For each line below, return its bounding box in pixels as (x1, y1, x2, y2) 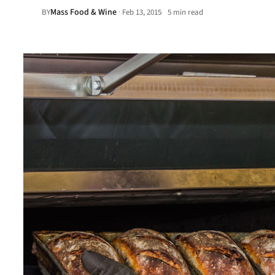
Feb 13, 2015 (122, 7, 161, 18)
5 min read (166, 7, 203, 18)
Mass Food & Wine (50, 6, 117, 18)
